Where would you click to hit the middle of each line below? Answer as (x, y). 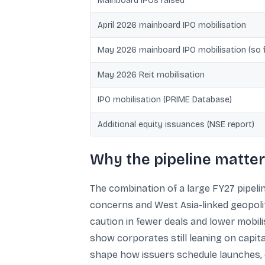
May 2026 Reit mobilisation (151, 75)
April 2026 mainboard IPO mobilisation (172, 25)
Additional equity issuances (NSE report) (176, 125)
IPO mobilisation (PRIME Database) (165, 100)
